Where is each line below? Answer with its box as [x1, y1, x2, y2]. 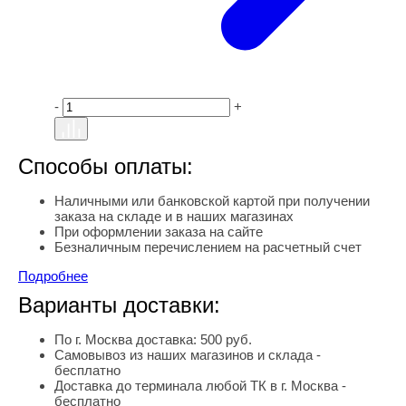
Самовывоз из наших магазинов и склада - [54, 346, 321, 362]
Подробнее [18, 267, 88, 284]
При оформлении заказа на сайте [54, 223, 263, 239]
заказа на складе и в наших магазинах [54, 208, 294, 224]
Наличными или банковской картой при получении [54, 192, 370, 208]
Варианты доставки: [18, 292, 220, 317]
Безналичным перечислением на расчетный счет [54, 238, 362, 255]
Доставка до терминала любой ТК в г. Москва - [54, 377, 346, 393]
